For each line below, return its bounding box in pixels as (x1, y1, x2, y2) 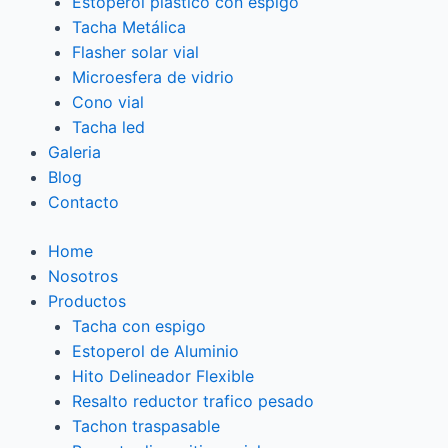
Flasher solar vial (72, 42, 199, 63)
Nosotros (48, 266, 118, 287)
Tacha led (72, 117, 145, 138)
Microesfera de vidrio (72, 67, 234, 88)
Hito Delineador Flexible (72, 366, 254, 387)
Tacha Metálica (72, 17, 186, 38)
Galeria (48, 142, 101, 163)
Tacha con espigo (72, 316, 206, 337)
